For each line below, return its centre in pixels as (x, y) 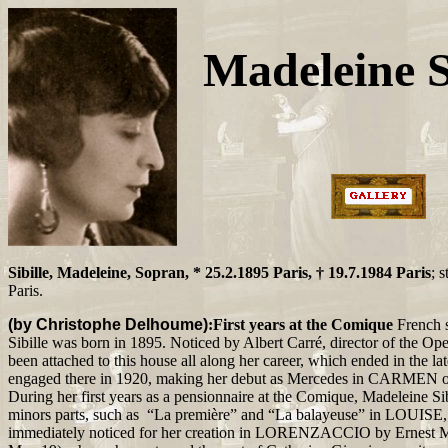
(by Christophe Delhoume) (108, 324)
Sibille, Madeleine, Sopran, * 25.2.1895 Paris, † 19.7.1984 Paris (219, 272)
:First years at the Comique (302, 324)
